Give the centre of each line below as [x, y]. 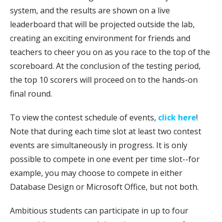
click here [177, 117]
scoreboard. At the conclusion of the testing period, [105, 66]
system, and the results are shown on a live [90, 10]
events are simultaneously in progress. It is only [99, 145]
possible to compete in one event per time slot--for [105, 159]
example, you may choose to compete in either [96, 173]
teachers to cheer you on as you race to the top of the [110, 52]
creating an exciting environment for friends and [100, 38]
